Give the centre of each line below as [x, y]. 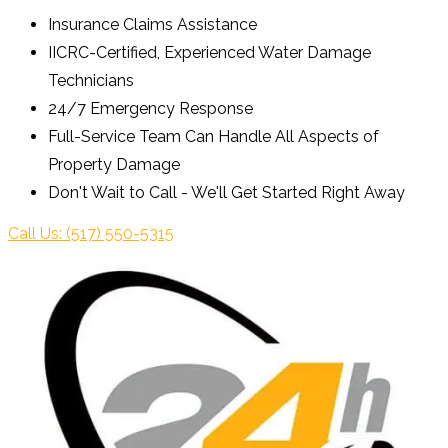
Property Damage [114, 164]
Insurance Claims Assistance [152, 24]
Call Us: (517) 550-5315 [91, 233]
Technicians [91, 80]
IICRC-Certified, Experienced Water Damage [209, 52]
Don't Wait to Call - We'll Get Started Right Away [226, 192]
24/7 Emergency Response [150, 108]
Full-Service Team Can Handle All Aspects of [213, 136]
